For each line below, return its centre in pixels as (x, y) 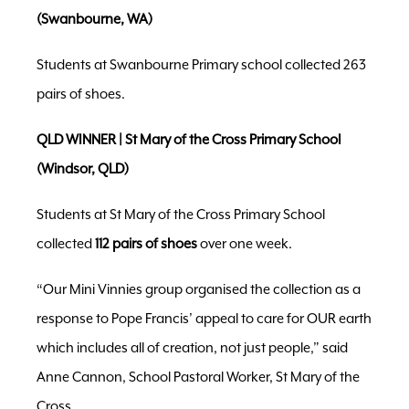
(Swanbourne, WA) (94, 19)
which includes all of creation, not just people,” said (192, 348)
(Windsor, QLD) (83, 169)
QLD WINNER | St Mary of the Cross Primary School (189, 140)
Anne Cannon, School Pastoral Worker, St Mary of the (198, 377)
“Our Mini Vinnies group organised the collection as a (199, 289)
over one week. (245, 244)
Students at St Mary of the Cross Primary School (181, 215)
